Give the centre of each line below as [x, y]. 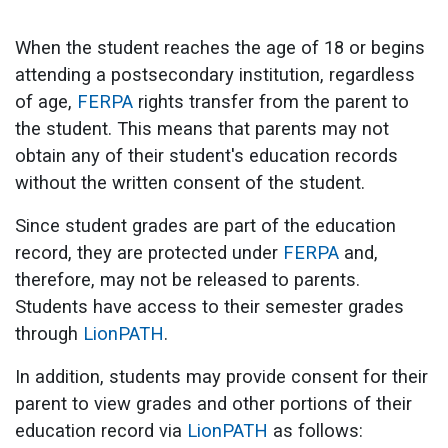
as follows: [315, 430]
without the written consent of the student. [190, 182]
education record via [101, 430]
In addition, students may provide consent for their [221, 376]
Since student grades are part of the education [205, 225]
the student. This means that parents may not [202, 128]
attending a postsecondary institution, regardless [215, 74]
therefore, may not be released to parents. [187, 279]
